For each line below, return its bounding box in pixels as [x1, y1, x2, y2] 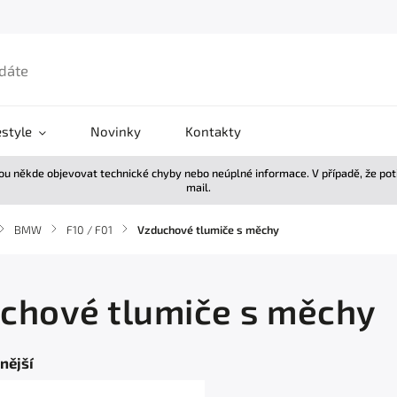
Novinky [90, 123, 141, 139]
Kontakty [185, 123, 241, 139]
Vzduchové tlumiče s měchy [137, 222, 279, 237]
